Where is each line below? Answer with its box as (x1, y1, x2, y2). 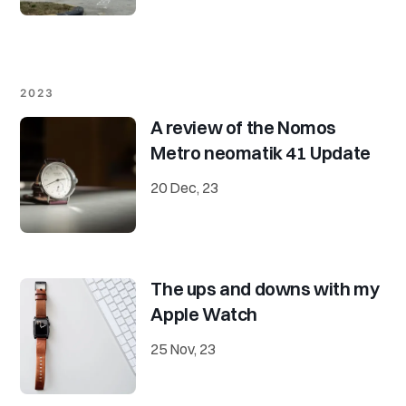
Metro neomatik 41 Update (150, 141, 371, 164)
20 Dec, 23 (150, 179, 219, 197)
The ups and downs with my (150, 277, 380, 300)
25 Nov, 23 (150, 340, 217, 358)
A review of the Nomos (150, 116, 336, 139)
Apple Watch (150, 303, 257, 325)
